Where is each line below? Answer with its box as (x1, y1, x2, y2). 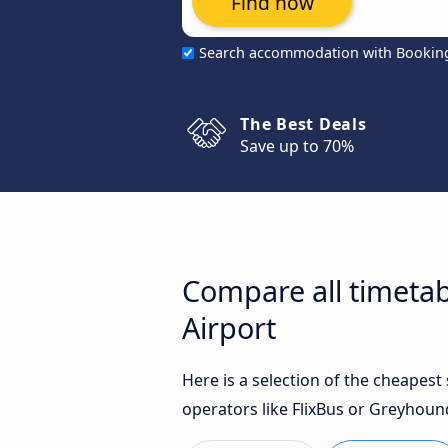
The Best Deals (240, 113, 367, 135)
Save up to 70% (240, 135, 354, 157)
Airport (182, 308, 276, 347)
